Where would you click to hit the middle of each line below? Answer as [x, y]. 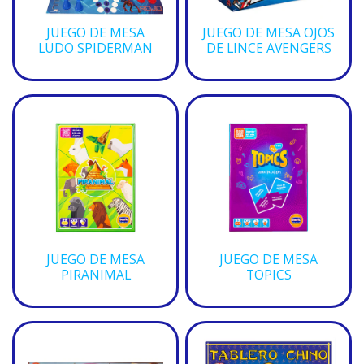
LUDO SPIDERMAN [95, 48]
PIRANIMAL [95, 275]
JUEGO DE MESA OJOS [269, 32]
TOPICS [269, 275]
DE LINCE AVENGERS [269, 48]
